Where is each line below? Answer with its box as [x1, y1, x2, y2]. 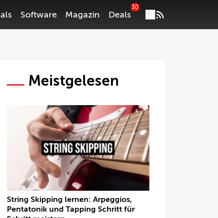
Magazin [65, 10, 100, 19]
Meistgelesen [28, 73, 119, 89]
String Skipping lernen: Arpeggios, [7, 195, 132, 204]
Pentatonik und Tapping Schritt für [7, 204, 135, 214]
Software [20, 10, 57, 19]
